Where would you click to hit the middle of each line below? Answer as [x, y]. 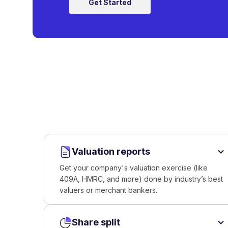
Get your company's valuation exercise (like [134, 168]
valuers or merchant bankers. [109, 190]
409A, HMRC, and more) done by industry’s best [141, 179]
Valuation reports [111, 151]
